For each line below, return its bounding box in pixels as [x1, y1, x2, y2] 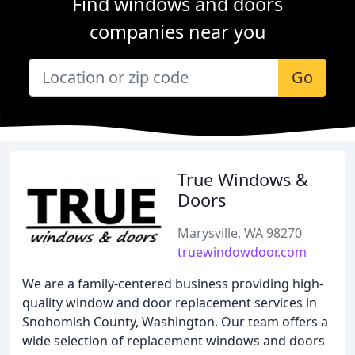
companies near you [89, 19, 266, 44]
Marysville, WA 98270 [177, 224, 302, 242]
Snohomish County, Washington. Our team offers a [22, 313, 328, 330]
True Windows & [177, 168, 308, 191]
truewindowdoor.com [177, 243, 307, 261]
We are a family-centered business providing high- [22, 275, 323, 292]
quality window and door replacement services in [22, 294, 317, 311]
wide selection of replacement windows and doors [22, 332, 325, 349]
